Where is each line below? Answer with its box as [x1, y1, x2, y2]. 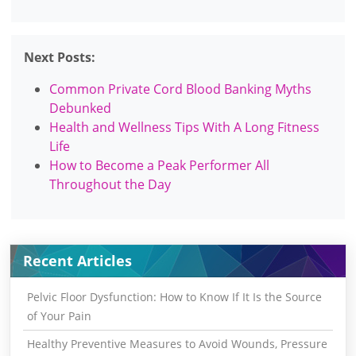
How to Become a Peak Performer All [49, 156, 270, 174]
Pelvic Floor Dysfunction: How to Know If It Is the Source [26, 288, 322, 304]
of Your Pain [26, 308, 91, 323]
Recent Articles [23, 251, 132, 271]
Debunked [49, 99, 112, 117]
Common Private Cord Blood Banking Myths [49, 79, 312, 98]
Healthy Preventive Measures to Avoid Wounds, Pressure [26, 335, 327, 351]
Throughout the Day [49, 175, 172, 193]
